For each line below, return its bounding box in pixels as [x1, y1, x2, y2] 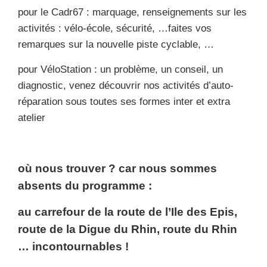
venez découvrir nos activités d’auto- [69, 80, 234, 92]
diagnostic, [18, 80, 69, 92]
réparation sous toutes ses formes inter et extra [18, 96, 230, 108]
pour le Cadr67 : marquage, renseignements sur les [18, 7, 247, 18]
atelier [18, 112, 45, 124]
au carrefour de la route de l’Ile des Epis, [18, 206, 237, 219]
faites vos [168, 23, 212, 35]
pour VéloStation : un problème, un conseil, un [18, 64, 223, 76]
